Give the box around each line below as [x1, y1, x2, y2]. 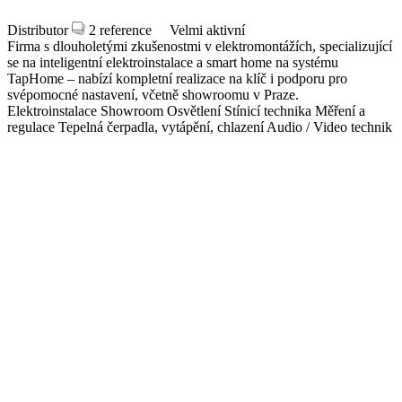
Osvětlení [167, 102, 221, 118]
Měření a [315, 102, 365, 118]
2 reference [89, 22, 152, 38]
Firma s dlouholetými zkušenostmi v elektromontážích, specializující [7, 38, 392, 54]
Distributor [7, 22, 68, 38]
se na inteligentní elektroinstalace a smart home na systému [7, 54, 338, 70]
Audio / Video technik [267, 118, 392, 135]
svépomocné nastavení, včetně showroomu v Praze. [7, 86, 299, 102]
